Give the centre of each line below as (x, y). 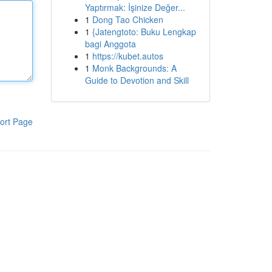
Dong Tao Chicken (127, 19)
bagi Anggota (110, 44)
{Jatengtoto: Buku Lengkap (144, 32)
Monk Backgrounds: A (134, 68)
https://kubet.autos (127, 56)
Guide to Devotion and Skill (137, 80)
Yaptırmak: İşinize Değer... (135, 7)
